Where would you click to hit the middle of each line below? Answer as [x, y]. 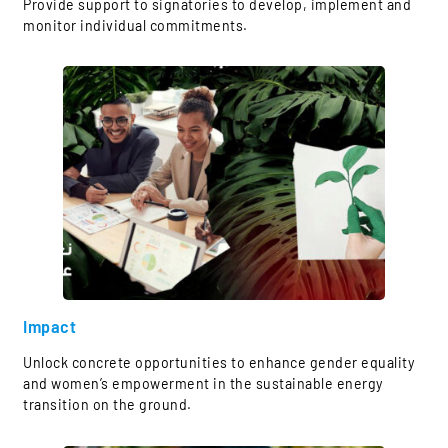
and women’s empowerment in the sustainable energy [203, 384]
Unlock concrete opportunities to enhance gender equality [219, 363]
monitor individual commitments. [135, 25]
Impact [49, 326]
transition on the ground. [107, 405]
